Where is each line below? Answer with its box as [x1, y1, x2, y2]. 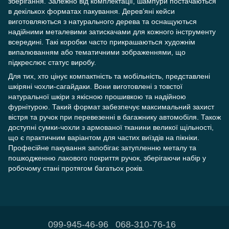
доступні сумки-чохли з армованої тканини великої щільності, [8, 123, 214, 131]
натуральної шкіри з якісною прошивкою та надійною [8, 92, 186, 101]
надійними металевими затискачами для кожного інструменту [8, 27, 216, 36]
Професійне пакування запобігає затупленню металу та [8, 143, 196, 152]
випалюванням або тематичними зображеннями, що [8, 48, 186, 56]
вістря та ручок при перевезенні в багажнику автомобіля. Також [8, 112, 221, 121]
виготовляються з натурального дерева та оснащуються [8, 17, 197, 26]
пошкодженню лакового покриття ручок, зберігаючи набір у [8, 153, 206, 162]
